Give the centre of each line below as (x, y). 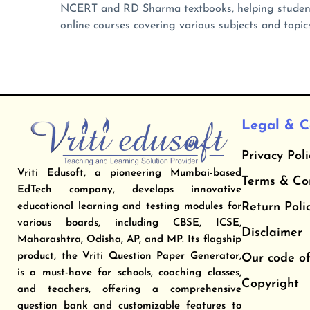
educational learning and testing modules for (129, 207)
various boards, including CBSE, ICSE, (129, 224)
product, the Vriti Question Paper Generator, (129, 257)
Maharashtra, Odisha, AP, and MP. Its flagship (129, 240)
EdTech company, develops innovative (129, 190)
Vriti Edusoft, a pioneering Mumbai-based (129, 174)
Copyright (270, 284)
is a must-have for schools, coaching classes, (129, 273)
